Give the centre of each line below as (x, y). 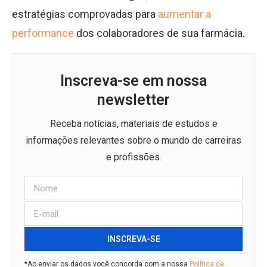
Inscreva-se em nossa (133, 81)
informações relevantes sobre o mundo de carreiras (133, 140)
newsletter (133, 100)
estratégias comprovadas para (85, 14)
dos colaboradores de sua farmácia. (159, 33)
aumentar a (184, 14)
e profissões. (133, 157)
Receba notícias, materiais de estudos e (133, 124)
